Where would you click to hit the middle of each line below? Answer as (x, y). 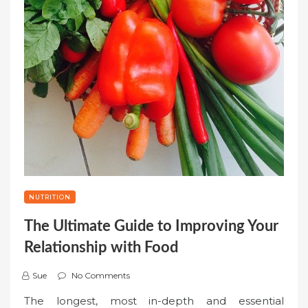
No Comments (101, 276)
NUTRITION (50, 197)
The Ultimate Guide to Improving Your (151, 227)
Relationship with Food (101, 248)
